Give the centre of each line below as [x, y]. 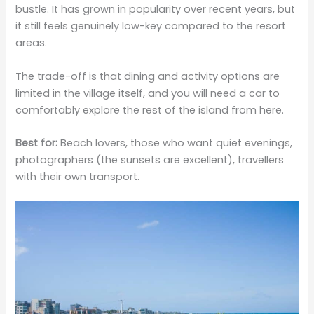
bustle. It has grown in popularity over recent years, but [156, 9]
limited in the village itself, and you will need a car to [148, 93]
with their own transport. [78, 177]
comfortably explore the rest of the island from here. [150, 110]
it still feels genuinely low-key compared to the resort [151, 26]
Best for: [37, 143]
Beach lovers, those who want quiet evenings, [175, 143]
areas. [32, 43]
